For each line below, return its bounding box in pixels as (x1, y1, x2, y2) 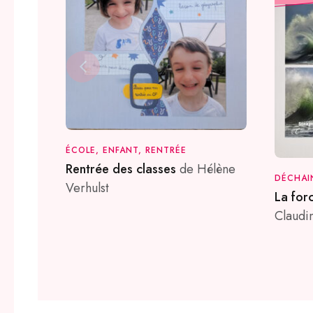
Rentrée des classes (66, 160, 180, 179)
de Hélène (180, 160, 236, 179)
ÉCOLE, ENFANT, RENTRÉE (66, 144, 187, 157)
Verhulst (66, 179, 110, 198)
